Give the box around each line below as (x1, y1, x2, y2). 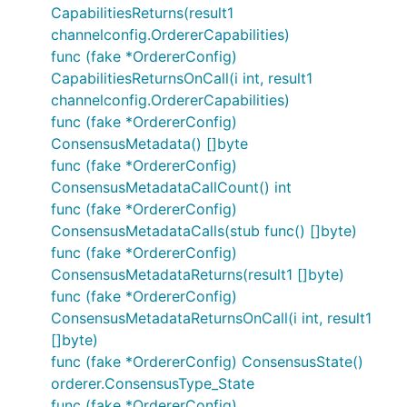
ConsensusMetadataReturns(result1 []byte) (51, 265, 344, 283)
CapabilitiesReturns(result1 (51, 4, 233, 22)
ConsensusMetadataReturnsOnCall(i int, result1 (51, 309, 372, 327)
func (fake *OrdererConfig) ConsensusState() (51, 352, 363, 371)
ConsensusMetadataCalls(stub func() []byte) (51, 222, 357, 240)
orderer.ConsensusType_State (51, 374, 254, 392)
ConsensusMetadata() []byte (51, 134, 248, 153)
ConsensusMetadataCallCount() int (51, 178, 292, 196)
